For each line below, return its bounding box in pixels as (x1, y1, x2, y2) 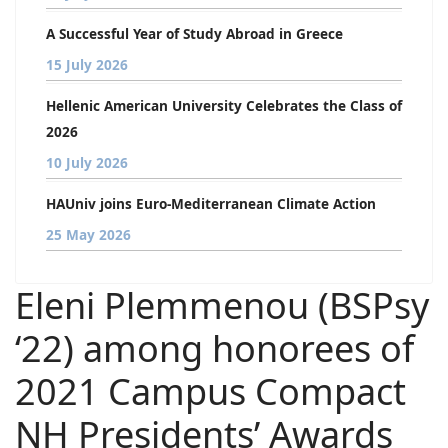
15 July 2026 (46, 55, 128, 74)
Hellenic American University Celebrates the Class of (46, 96, 402, 115)
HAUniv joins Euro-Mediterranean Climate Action (46, 194, 376, 213)
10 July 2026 (46, 153, 128, 172)
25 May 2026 (46, 225, 131, 244)
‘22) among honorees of (15, 324, 414, 373)
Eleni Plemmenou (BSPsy (15, 281, 429, 330)
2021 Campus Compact (15, 367, 406, 416)
